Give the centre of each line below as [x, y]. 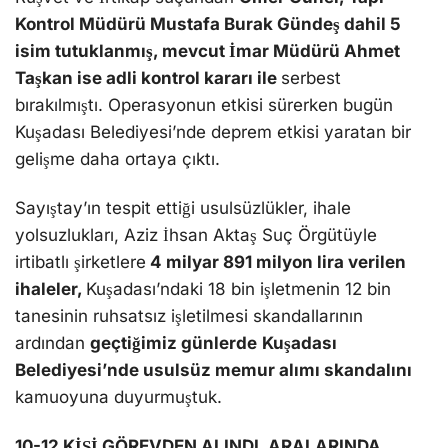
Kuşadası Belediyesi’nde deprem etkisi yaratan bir [213, 131]
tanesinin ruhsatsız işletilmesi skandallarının [189, 316]
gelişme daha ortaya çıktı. [117, 158]
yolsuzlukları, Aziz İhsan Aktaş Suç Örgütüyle [196, 235]
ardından [52, 343]
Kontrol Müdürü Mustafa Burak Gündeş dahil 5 [208, 23]
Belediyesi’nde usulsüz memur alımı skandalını [213, 370]
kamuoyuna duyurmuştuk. [118, 397]
